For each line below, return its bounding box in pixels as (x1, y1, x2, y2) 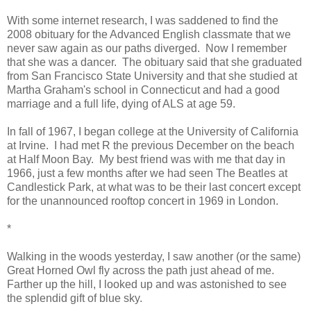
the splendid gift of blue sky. (7, 292, 142, 304)
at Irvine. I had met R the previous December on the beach (7, 139, 294, 151)
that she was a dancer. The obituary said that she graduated (7, 56, 302, 68)
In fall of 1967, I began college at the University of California (7, 125, 299, 137)
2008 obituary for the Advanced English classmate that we (7, 28, 291, 40)
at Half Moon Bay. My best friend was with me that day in (7, 153, 285, 165)
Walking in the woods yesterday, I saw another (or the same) (7, 250, 301, 262)
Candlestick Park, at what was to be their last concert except (7, 180, 301, 193)
